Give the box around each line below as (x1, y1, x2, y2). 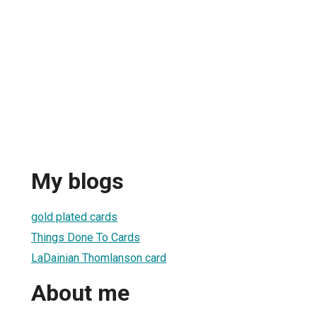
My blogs (31, 168, 124, 195)
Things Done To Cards (31, 230, 140, 244)
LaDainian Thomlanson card (31, 250, 166, 265)
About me (31, 279, 129, 307)
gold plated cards (31, 209, 117, 224)
